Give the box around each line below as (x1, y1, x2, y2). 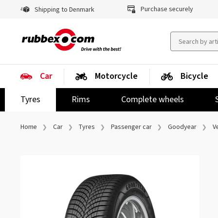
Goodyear (168, 122, 197, 132)
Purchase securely (139, 4, 193, 14)
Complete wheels (121, 93, 184, 106)
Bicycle (181, 70, 208, 82)
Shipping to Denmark (33, 5, 94, 15)
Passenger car (111, 122, 152, 132)
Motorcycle (95, 70, 138, 82)
